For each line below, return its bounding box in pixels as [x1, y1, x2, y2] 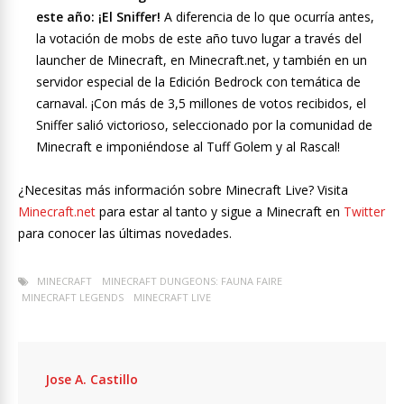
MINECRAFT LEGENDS [22, 290, 124, 305]
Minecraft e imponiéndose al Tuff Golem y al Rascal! [36, 138, 340, 156]
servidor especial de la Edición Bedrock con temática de [36, 73, 361, 91]
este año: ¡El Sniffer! [36, 8, 161, 26]
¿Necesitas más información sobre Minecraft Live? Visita [18, 181, 348, 199]
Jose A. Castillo [45, 371, 138, 389]
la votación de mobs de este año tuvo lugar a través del [36, 30, 362, 48]
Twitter [344, 203, 385, 221]
